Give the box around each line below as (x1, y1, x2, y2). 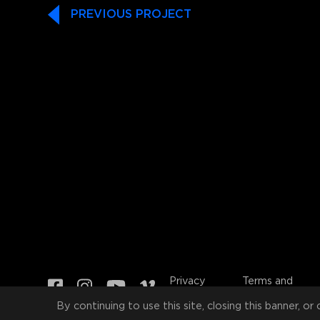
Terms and (242, 276, 294, 286)
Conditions (242, 286, 296, 296)
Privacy (169, 276, 206, 286)
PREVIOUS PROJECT (71, 9, 192, 20)
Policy (169, 286, 201, 296)
